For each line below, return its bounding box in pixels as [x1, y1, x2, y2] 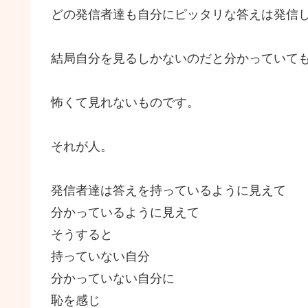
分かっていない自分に [51, 271, 175, 285]
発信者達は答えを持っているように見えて [51, 183, 286, 197]
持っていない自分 [51, 249, 150, 263]
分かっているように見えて [51, 205, 199, 219]
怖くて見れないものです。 [51, 95, 199, 109]
